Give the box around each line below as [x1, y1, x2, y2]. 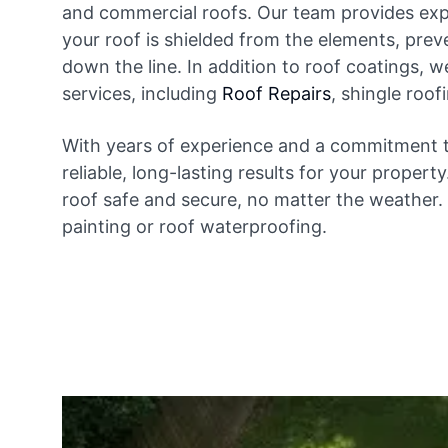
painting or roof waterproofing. [62, 215, 327, 237]
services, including [62, 82, 222, 104]
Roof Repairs [222, 82, 331, 104]
